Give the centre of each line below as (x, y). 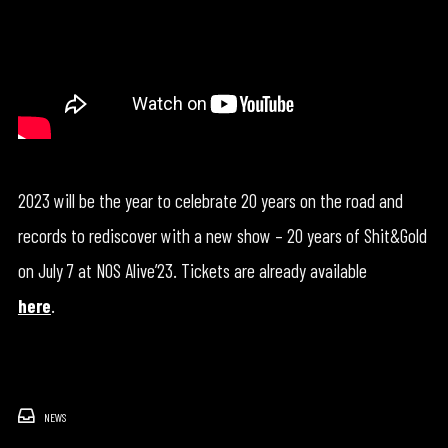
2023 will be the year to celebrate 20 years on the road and (210, 201)
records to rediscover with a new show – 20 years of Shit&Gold (222, 236)
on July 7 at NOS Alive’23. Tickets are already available (192, 271)
